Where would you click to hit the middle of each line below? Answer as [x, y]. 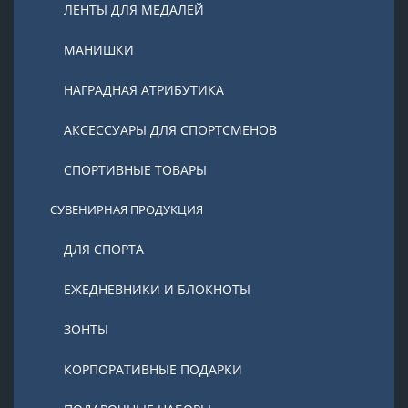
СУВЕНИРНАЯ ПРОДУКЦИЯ [127, 209]
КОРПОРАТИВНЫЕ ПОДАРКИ [153, 369]
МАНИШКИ [99, 50]
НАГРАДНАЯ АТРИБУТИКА [144, 90]
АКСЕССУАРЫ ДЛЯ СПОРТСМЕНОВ [170, 130]
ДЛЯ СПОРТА [104, 249]
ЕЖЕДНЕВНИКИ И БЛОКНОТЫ [157, 289]
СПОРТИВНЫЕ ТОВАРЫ [135, 170]
